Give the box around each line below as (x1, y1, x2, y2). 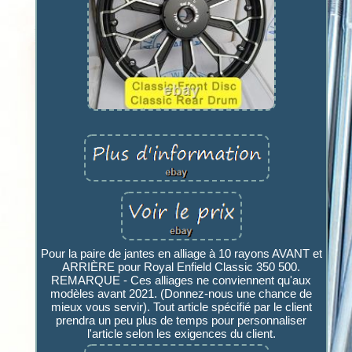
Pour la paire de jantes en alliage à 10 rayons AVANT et (40, 246, 322, 260)
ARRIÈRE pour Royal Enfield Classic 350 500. (62, 259, 301, 273)
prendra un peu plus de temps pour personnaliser (56, 313, 307, 327)
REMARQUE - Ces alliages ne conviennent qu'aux (51, 273, 312, 287)
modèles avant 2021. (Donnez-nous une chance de (50, 286, 313, 300)
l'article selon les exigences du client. (86, 326, 276, 340)
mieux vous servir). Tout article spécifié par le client (50, 299, 312, 313)
